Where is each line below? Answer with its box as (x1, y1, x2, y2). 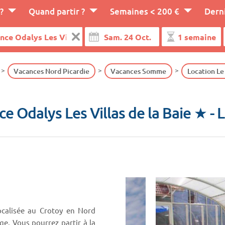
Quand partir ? (29, 6, 85, 17)
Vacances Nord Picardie (13, 66, 89, 76)
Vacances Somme (110, 66, 166, 76)
